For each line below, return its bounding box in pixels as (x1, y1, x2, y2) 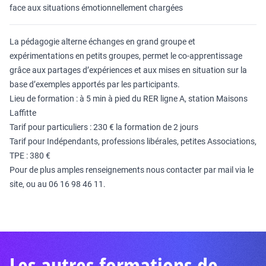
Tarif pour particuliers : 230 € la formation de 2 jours (9, 122, 198, 132)
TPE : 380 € (9, 151, 52, 160)
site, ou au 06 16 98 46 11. (9, 179, 106, 189)
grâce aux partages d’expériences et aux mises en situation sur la (9, 65, 247, 75)
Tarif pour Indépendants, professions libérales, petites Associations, (9, 137, 256, 146)
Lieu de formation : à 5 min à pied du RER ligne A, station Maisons (9, 94, 248, 103)
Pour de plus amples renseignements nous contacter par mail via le (9, 165, 254, 175)
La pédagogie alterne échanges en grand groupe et (9, 37, 195, 46)
